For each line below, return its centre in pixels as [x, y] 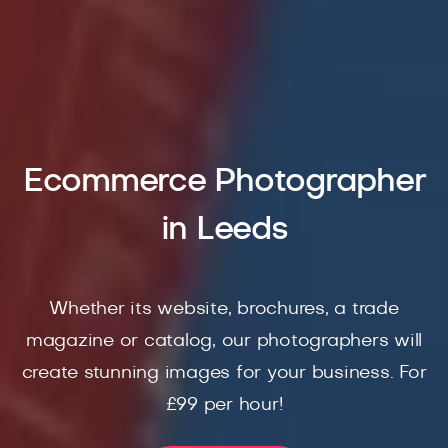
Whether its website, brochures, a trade [224, 308]
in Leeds [224, 228]
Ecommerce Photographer [224, 180]
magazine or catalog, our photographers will [224, 340]
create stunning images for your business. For [224, 372]
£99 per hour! [224, 404]
